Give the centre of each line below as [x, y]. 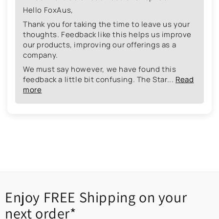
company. [41, 55]
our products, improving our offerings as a [100, 45]
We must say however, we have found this [100, 69]
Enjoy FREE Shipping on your [96, 197]
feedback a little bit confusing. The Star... [99, 80]
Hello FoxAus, [48, 10]
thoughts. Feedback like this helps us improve [108, 35]
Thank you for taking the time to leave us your [107, 24]
